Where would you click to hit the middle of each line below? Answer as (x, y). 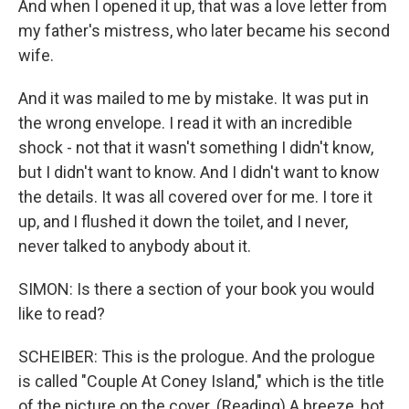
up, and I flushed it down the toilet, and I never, (183, 222)
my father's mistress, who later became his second (204, 31)
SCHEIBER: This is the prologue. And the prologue (197, 357)
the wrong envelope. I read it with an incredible (185, 123)
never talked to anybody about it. (135, 246)
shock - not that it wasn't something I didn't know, (196, 148)
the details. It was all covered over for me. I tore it (195, 197)
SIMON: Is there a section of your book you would (196, 289)
